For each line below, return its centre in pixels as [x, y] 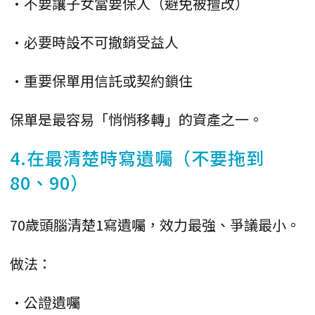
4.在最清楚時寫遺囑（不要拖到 [137, 157]
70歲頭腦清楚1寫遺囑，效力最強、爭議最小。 [155, 224]
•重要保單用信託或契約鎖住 [101, 80]
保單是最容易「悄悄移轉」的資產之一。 [136, 119]
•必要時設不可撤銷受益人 [94, 41]
